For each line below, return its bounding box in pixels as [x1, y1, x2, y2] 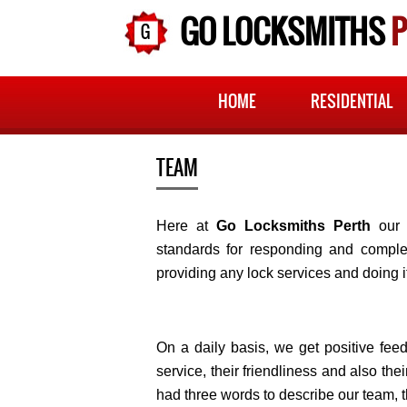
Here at [156, 218, 216, 233]
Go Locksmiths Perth [216, 218, 371, 233]
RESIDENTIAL [310, 89, 392, 114]
